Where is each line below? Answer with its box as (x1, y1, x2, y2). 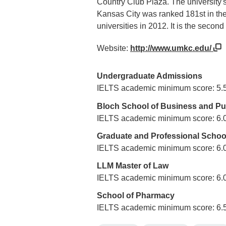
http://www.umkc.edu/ (130, 44, 213, 52)
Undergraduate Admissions (97, 72, 202, 81)
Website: (97, 44, 130, 52)
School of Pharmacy (97, 191, 175, 200)
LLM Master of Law (97, 161, 168, 170)
